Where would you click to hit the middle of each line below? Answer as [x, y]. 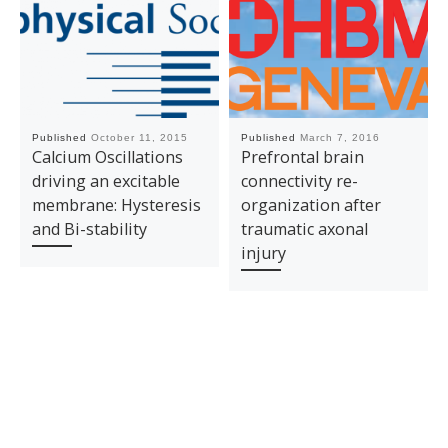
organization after [310, 204]
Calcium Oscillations [107, 156]
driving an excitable [105, 180]
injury [263, 252]
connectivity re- [299, 180]
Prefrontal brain [302, 156]
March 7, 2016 [339, 137]
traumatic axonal [304, 228]
